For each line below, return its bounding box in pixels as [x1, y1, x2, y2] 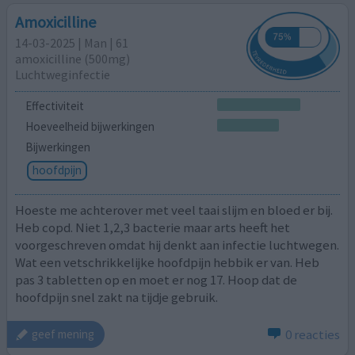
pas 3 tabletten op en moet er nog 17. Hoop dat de [15, 271, 298, 289]
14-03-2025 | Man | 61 [15, 34, 129, 51]
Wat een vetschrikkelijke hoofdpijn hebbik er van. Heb [15, 254, 320, 272]
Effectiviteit [25, 98, 84, 114]
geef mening [32, 326, 95, 342]
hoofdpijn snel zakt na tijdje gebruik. [15, 288, 219, 307]
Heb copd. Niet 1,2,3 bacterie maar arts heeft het [15, 219, 291, 237]
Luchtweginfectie [15, 66, 111, 82]
